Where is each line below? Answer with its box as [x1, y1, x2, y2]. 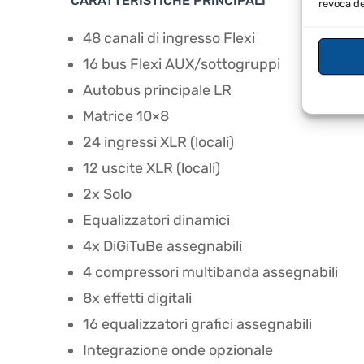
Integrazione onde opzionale [83, 341, 273, 360]
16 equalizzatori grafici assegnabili [83, 315, 312, 334]
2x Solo [83, 185, 132, 204]
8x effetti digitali [83, 289, 192, 308]
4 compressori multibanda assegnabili [83, 263, 338, 282]
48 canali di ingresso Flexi [83, 29, 255, 48]
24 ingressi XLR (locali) [83, 133, 234, 152]
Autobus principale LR [83, 81, 232, 100]
